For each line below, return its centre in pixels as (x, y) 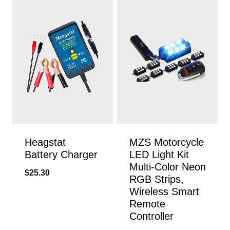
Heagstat (45, 142)
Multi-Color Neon (167, 167)
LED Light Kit (159, 154)
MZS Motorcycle (166, 142)
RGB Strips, (156, 179)
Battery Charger (61, 154)
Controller (151, 216)
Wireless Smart (164, 191)
